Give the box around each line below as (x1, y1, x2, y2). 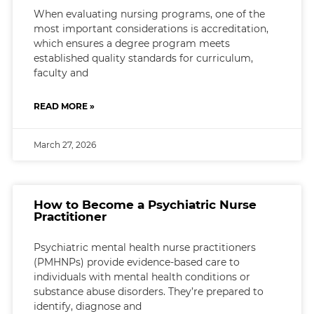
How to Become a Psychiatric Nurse (33, 197, 257, 212)
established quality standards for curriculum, (33, 51, 253, 64)
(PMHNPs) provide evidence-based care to (33, 255, 240, 268)
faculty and (33, 66, 88, 79)
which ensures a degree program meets (33, 36, 230, 50)
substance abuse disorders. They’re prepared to (33, 285, 264, 298)
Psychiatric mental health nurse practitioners (33, 240, 256, 254)
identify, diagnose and (33, 299, 142, 313)
